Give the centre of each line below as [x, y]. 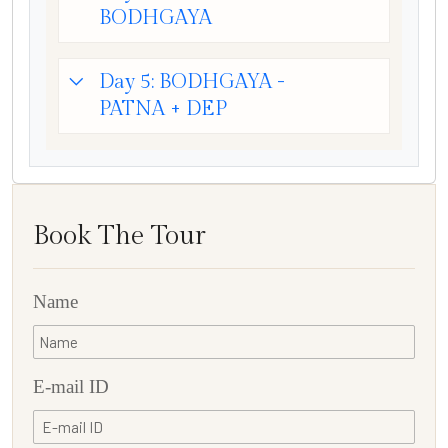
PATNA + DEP [163, 108]
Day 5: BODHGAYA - [192, 81]
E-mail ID [71, 386]
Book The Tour [119, 235]
